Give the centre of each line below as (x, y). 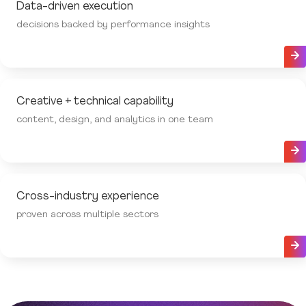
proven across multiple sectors (87, 215)
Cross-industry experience (88, 197)
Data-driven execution (75, 7)
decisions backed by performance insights (113, 25)
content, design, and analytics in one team (115, 120)
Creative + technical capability (95, 102)
